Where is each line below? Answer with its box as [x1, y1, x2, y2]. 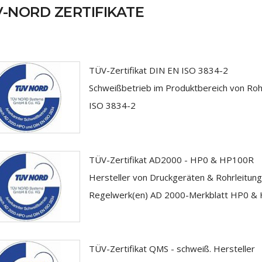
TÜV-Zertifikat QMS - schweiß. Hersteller [88, 243, 255, 254]
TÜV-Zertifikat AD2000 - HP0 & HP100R [88, 153, 254, 166]
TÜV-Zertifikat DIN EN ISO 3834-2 [88, 64, 228, 76]
